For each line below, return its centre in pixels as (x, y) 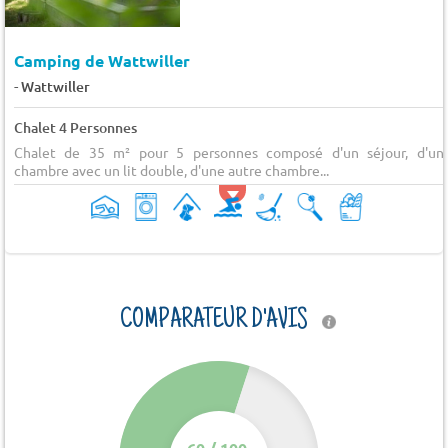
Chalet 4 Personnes (75, 127)
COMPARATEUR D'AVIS (216, 321)
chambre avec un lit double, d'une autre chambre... (171, 169)
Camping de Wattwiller (101, 60)
